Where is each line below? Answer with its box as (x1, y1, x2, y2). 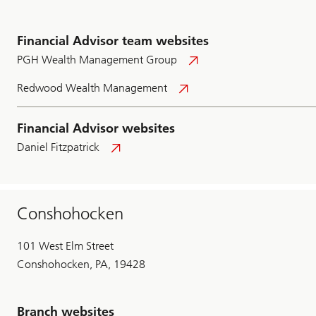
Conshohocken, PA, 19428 (17, 257, 145, 272)
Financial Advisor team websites (17, 33, 209, 49)
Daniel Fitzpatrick (17, 140, 99, 154)
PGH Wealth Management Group (17, 53, 177, 67)
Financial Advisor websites (17, 121, 175, 137)
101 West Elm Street (17, 239, 114, 253)
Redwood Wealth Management (17, 81, 167, 95)
